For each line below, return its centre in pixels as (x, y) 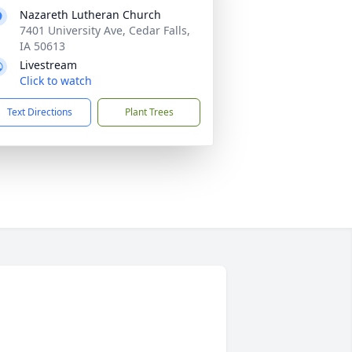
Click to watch (56, 81)
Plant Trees (149, 112)
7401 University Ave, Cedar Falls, (105, 30)
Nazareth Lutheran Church (90, 15)
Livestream (48, 65)
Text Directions (40, 112)
